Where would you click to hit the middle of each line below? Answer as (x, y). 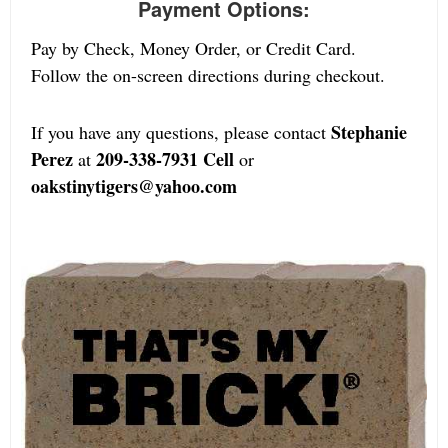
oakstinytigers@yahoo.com (134, 186)
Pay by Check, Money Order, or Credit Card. (193, 48)
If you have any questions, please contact (181, 132)
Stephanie (369, 132)
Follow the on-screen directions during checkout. (208, 75)
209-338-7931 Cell (165, 159)
